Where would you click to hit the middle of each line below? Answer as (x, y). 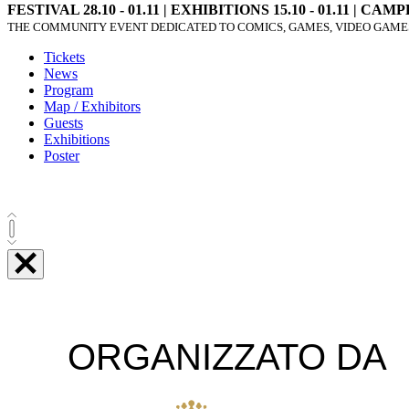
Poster (62, 155)
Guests (63, 122)
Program (68, 89)
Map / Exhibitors (92, 106)
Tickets (64, 57)
